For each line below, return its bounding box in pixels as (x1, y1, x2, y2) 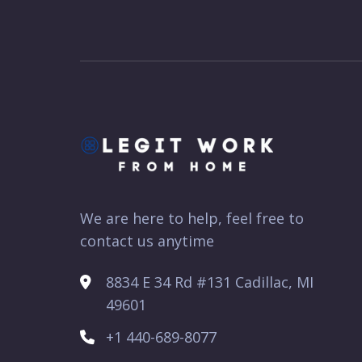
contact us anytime (80, 230, 214, 250)
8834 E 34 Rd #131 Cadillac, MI (106, 271, 314, 292)
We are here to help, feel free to (80, 208, 304, 228)
